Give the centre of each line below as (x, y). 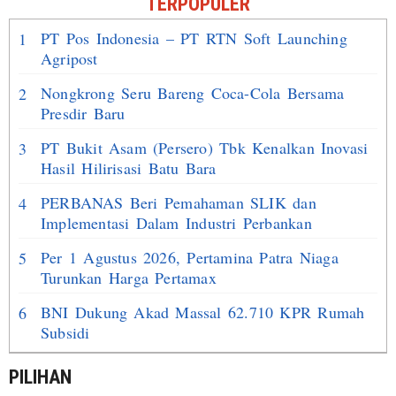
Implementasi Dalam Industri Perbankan (176, 223)
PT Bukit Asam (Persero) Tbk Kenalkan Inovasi (205, 148)
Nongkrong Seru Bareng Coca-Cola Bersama (193, 93)
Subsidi (65, 333)
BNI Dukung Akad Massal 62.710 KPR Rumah (203, 312)
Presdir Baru (83, 114)
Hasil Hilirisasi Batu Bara (129, 168)
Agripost (69, 59)
